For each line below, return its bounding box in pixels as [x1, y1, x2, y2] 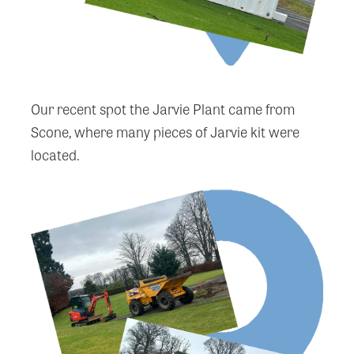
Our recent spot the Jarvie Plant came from [30, 98, 295, 119]
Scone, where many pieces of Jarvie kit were [30, 121, 299, 141]
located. [30, 144, 80, 164]
